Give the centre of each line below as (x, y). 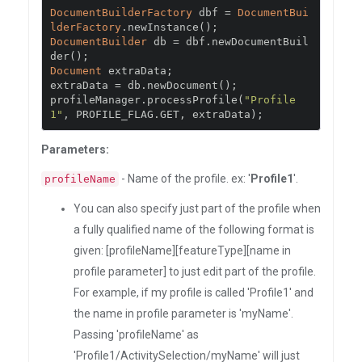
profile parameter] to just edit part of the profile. (195, 271)
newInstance (163, 27)
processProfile (192, 100)
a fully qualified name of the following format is (194, 229)
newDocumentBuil (260, 42)
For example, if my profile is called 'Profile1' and (194, 293)
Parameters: (75, 149)
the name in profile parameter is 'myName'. (183, 314)
